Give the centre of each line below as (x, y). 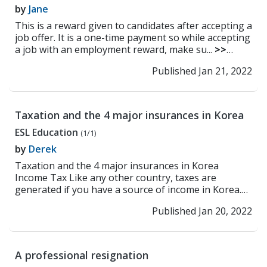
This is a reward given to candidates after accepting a (133, 26)
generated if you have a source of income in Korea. (128, 190)
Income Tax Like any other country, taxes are (116, 178)
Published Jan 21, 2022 (202, 71)
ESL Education (48, 132)
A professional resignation (82, 255)
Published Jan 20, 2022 (202, 211)
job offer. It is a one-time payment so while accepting (133, 38)
